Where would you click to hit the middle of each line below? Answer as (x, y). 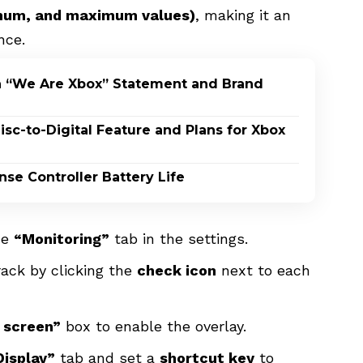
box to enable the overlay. (154, 326)
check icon (177, 270)
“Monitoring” (62, 238)
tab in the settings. (179, 238)
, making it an (243, 15)
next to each (263, 270)
